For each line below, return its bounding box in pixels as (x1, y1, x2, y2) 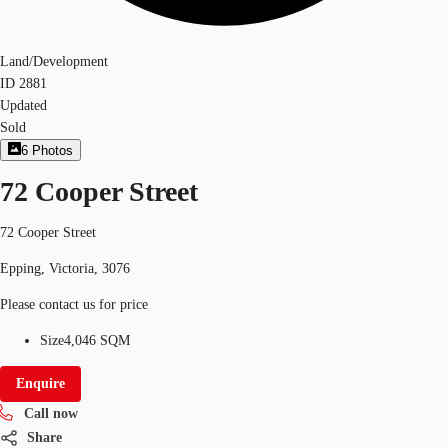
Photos (32, 143, 74, 159)
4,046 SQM (64, 332, 130, 348)
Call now (24, 405, 78, 421)
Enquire (16, 375, 65, 391)
